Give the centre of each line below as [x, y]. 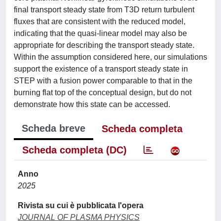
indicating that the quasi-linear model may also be [100, 33]
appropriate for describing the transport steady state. [104, 45]
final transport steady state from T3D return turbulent [104, 10]
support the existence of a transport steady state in [101, 69]
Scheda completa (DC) [74, 150]
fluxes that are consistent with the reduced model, [100, 21]
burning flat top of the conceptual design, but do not [103, 92]
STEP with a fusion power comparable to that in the [103, 81]
